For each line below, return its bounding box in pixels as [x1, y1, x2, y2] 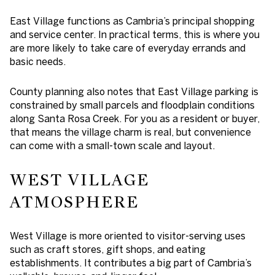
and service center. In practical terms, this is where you [10, 29, 260, 41]
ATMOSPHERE [10, 192, 139, 212]
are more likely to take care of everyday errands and [10, 42, 246, 54]
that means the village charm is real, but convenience [10, 126, 251, 138]
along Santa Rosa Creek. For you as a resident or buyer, [10, 113, 260, 125]
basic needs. [10, 56, 66, 68]
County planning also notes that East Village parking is [10, 86, 258, 98]
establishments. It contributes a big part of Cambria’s [10, 257, 252, 269]
